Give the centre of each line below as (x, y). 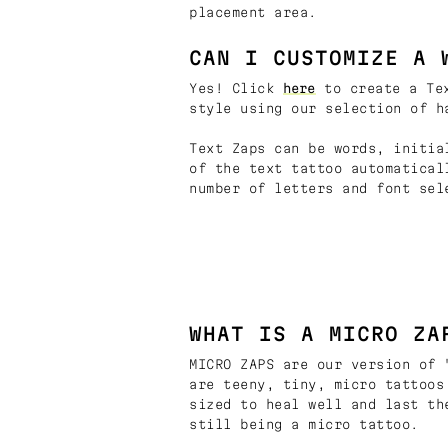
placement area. (253, 11)
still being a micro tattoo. (304, 423)
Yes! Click (236, 87)
